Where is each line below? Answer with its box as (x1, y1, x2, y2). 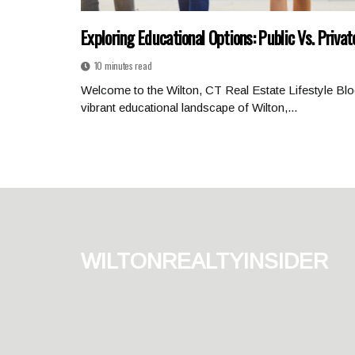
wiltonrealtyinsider (81, 242, 328, 275)
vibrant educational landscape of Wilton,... (81, 101, 297, 114)
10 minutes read (94, 59, 152, 72)
